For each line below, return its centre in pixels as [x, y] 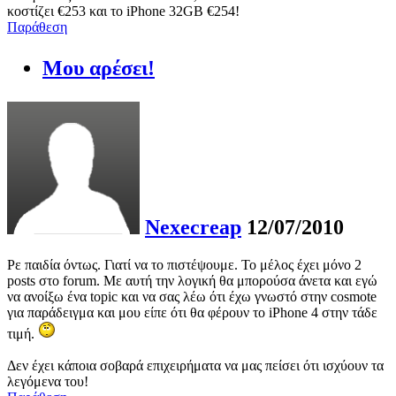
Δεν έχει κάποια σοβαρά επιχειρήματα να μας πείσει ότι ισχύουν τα [195, 365]
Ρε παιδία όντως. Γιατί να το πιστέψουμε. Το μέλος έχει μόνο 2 [184, 264]
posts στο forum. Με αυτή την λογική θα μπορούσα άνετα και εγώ [192, 280]
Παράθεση [37, 27]
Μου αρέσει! [99, 69]
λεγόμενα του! [48, 381]
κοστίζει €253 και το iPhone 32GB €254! [123, 11]
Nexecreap [193, 228]
